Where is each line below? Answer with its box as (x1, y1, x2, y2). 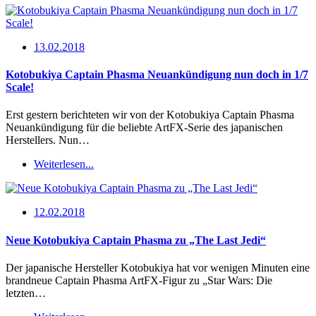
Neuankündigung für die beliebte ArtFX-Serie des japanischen (6, 121, 283, 134)
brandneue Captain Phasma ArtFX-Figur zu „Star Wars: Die (6, 274, 272, 286)
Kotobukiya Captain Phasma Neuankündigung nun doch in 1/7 (6, 68, 308, 81)
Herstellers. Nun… (6, 134, 90, 147)
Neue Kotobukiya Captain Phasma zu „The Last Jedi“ (6, 233, 266, 246)
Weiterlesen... (34, 158, 94, 171)
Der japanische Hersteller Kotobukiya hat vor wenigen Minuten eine (6, 261, 310, 274)
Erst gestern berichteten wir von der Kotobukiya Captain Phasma (6, 109, 294, 121)
